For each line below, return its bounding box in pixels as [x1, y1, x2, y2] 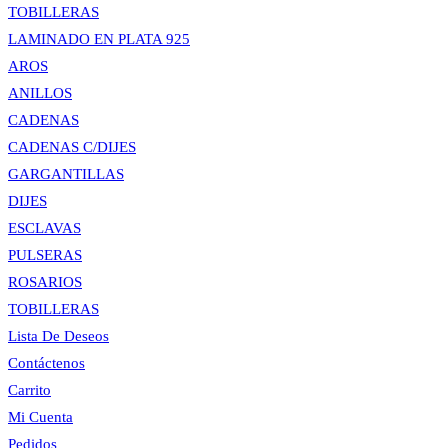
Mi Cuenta [8, 409, 73, 425]
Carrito [8, 382, 51, 398]
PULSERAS [8, 247, 82, 263]
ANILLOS [8, 85, 72, 101]
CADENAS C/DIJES [8, 139, 136, 155]
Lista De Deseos [8, 328, 109, 344]
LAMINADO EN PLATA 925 [8, 31, 190, 47]
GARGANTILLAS [8, 166, 124, 182]
